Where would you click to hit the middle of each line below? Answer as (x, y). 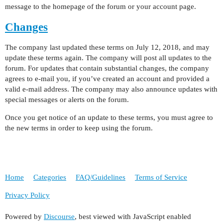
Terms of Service (161, 177)
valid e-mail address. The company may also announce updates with (111, 89)
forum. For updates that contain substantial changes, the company (107, 68)
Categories (50, 177)
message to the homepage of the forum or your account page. (101, 6)
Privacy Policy (27, 195)
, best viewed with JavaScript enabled (133, 217)
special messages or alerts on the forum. (67, 100)
